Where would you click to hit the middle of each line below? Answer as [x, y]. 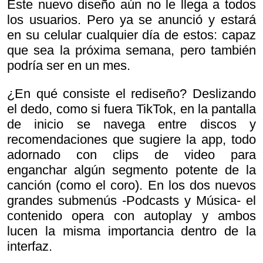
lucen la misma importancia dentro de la [131, 231]
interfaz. [30, 246]
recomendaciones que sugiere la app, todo [131, 139]
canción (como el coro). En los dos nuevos [131, 185]
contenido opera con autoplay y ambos [131, 215]
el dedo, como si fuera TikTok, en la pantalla [131, 109]
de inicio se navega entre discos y [131, 124]
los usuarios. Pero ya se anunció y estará [131, 19]
